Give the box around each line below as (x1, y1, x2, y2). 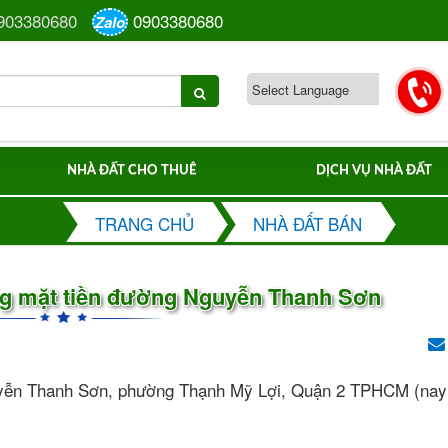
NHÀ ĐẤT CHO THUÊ (67, 164, 196, 177)
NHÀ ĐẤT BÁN (253, 211, 362, 237)
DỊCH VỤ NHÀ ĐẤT (316, 164, 432, 177)
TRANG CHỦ (94, 211, 194, 237)
